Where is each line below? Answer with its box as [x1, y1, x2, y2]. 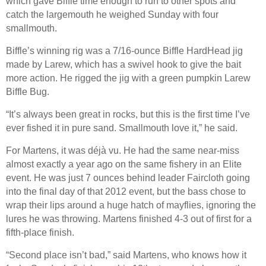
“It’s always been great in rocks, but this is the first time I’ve [6, 109, 250, 119]
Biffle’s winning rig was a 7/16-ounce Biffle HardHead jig [6, 45, 243, 56]
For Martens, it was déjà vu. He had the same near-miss [6, 145, 239, 156]
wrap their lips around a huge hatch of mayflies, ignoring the [6, 199, 256, 210]
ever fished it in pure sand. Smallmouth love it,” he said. [6, 122, 237, 133]
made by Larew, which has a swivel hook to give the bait [6, 59, 241, 69]
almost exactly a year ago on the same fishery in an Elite [6, 159, 242, 169]
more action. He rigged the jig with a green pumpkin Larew [6, 72, 251, 83]
